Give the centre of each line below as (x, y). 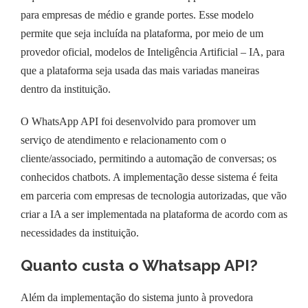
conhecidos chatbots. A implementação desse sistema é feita (149, 177)
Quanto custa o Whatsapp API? (139, 265)
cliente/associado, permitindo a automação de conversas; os (148, 158)
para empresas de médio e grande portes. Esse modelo (137, 14)
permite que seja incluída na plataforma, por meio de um (142, 33)
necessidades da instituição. (80, 232)
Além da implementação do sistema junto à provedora (137, 297)
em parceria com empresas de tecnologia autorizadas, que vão (154, 195)
